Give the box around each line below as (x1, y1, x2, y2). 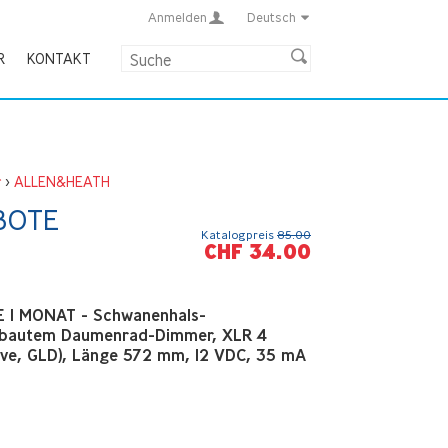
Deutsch (247, 9, 296, 25)
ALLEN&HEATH (13, 173, 110, 190)
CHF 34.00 (204, 238, 311, 266)
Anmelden (147, 9, 207, 25)
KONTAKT (26, 50, 91, 68)
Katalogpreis (201, 227, 277, 243)
